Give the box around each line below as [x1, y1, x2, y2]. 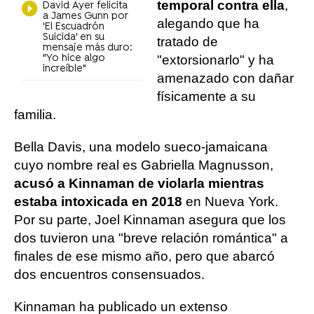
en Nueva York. [186, 194, 278, 209]
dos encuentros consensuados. [14, 267, 205, 282]
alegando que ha [157, 16, 259, 31]
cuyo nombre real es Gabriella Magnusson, [14, 158, 273, 172]
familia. [14, 107, 56, 122]
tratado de [157, 34, 218, 49]
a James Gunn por [43, 11, 129, 22]
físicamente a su [157, 89, 256, 104]
